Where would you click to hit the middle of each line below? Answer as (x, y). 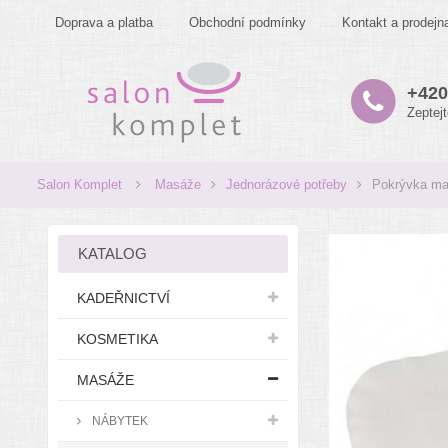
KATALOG (112, 253)
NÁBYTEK (118, 420)
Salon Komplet (79, 184)
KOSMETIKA (117, 339)
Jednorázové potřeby (286, 184)
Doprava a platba (104, 22)
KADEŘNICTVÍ (123, 298)
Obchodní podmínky (247, 22)
